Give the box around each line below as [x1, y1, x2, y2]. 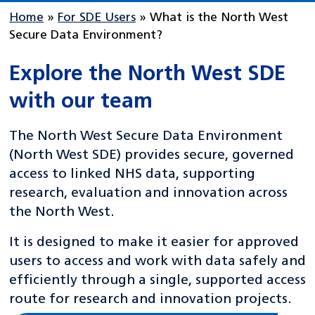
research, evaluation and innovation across [9, 186, 288, 201]
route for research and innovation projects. [9, 292, 292, 307]
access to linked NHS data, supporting [9, 167, 256, 182]
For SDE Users [58, 11, 136, 24]
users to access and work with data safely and [9, 255, 307, 269]
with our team [9, 92, 153, 113]
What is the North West [150, 11, 289, 24]
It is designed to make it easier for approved [9, 236, 300, 250]
